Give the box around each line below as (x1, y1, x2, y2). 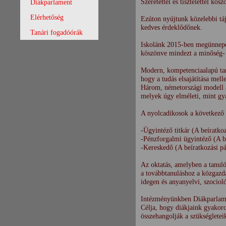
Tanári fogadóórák (30, 29, 83, 36)
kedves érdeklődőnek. (140, 23, 202, 31)
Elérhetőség (30, 14, 64, 21)
